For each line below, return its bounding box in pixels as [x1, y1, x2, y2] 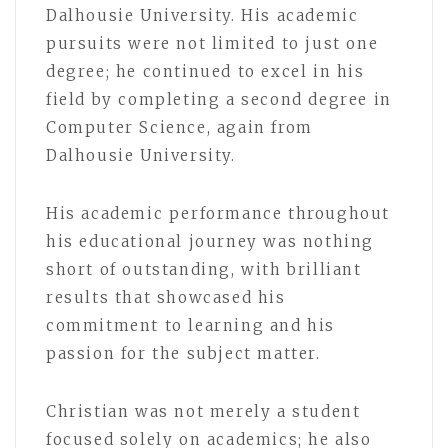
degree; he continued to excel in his [46, 62, 365, 82]
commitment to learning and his [46, 316, 336, 336]
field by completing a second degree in [46, 90, 392, 110]
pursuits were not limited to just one [46, 34, 379, 54]
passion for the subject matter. [46, 344, 321, 364]
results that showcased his [46, 288, 286, 308]
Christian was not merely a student [46, 402, 361, 422]
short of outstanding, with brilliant [46, 260, 362, 280]
